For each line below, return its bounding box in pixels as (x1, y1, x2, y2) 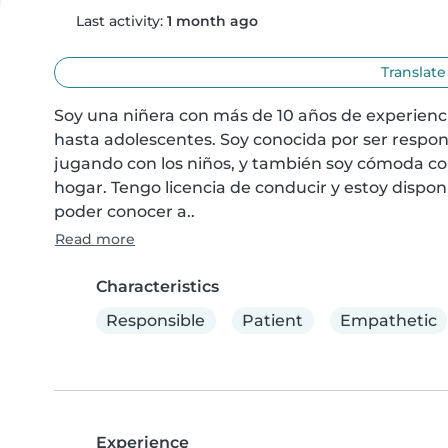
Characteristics (96, 277, 219, 296)
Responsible (106, 310, 206, 330)
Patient (242, 310, 304, 330)
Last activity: (71, 12, 167, 30)
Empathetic (339, 310, 437, 330)
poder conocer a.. (54, 202, 195, 221)
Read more (55, 230, 135, 248)
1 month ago (166, 12, 258, 30)
